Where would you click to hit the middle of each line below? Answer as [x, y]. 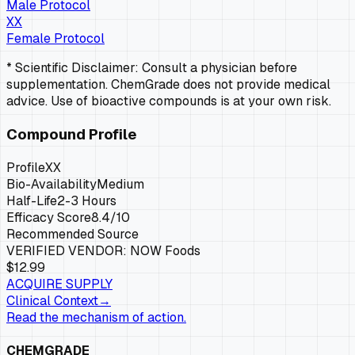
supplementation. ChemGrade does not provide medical [168, 85]
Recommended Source [73, 234]
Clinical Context [52, 300]
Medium [120, 184]
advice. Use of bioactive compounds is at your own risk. [169, 101]
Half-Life [32, 200]
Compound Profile [72, 135]
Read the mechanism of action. [96, 317]
